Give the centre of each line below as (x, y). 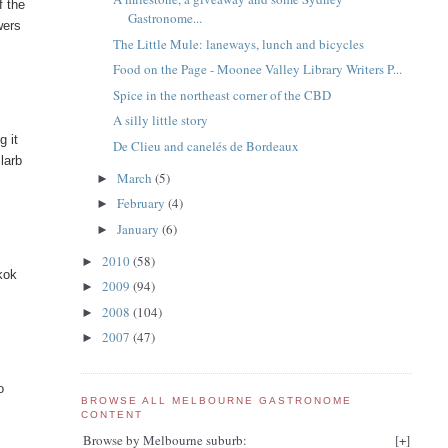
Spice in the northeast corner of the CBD (222, 94)
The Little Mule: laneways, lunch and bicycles (239, 43)
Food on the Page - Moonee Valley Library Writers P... (258, 69)
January (140, 228)
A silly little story (161, 120)
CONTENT (111, 414)
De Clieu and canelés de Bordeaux (206, 145)
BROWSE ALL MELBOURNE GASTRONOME (216, 400)
